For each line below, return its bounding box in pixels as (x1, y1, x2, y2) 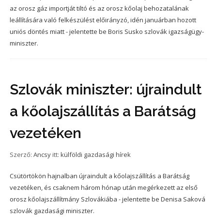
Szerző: (10, 150, 33, 159)
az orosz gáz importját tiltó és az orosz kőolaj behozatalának (10, 3, 189, 13)
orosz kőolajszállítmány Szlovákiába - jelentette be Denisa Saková (10, 194, 205, 203)
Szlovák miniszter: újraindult (10, 80, 202, 98)
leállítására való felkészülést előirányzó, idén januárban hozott (10, 15, 196, 24)
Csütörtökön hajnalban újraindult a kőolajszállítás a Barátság (10, 171, 189, 180)
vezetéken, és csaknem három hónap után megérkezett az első (10, 183, 198, 192)
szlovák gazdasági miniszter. (10, 206, 94, 215)
